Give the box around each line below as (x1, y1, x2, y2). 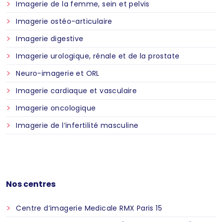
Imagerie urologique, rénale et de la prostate (16, 51, 180, 61)
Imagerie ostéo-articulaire (16, 16, 112, 26)
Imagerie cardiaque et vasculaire (16, 86, 137, 96)
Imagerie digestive (16, 34, 84, 44)
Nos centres (6, 178, 55, 190)
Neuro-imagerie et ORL (16, 68, 100, 78)
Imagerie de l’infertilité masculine (16, 120, 139, 130)
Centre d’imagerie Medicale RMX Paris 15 (16, 203, 163, 213)
